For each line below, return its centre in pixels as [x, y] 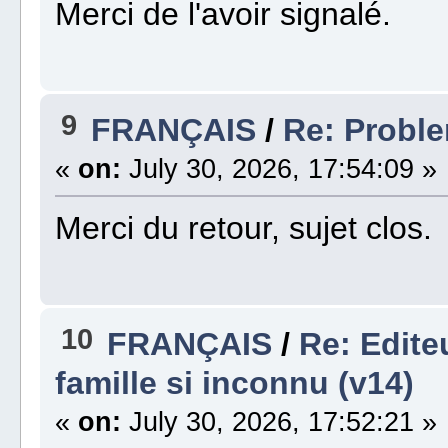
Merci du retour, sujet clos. [244, 228]
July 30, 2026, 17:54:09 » [279, 169]
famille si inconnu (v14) [235, 383]
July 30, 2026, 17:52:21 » [279, 422]
